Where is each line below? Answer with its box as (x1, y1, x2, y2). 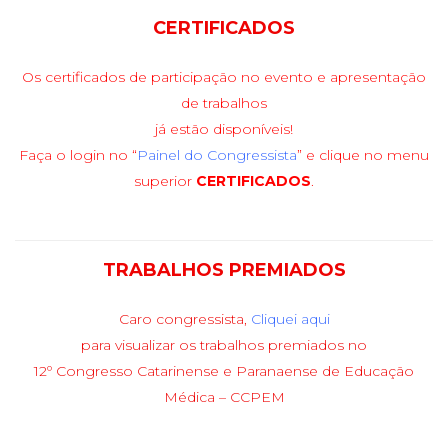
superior (134, 171, 196, 190)
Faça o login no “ (19, 145, 137, 164)
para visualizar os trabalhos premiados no (81, 335, 367, 354)
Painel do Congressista (137, 145, 297, 164)
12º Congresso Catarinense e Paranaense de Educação (34, 361, 414, 380)
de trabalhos (181, 93, 267, 112)
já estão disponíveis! (155, 119, 293, 138)
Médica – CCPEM (163, 387, 285, 406)
